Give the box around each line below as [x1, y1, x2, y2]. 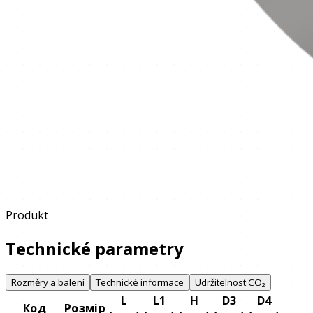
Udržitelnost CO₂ [195, 275, 265, 289]
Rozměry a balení [11, 275, 85, 289]
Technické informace [96, 275, 184, 289]
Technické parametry [6, 236, 184, 260]
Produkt [6, 207, 48, 223]
